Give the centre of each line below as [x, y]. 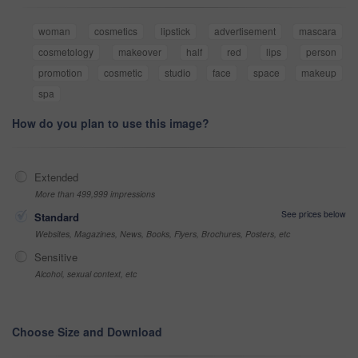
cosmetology [66, 52]
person [321, 52]
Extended [56, 177]
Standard [57, 217]
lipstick [175, 31]
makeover [140, 52]
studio [177, 73]
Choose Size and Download [87, 332]
